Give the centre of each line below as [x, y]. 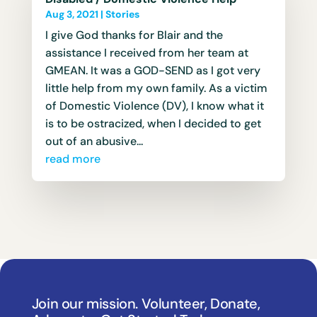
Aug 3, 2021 [71, 14]
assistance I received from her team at [146, 52]
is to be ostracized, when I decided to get [153, 123]
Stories [122, 14]
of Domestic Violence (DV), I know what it [154, 105]
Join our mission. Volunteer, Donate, [146, 304]
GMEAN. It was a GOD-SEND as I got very [152, 70]
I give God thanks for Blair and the [134, 35]
